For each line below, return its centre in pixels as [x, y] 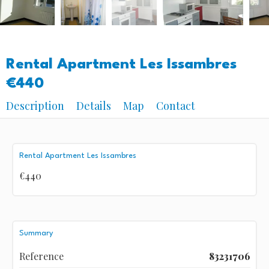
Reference [41, 256]
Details [94, 106]
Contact [176, 106]
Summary [36, 233]
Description [35, 106]
